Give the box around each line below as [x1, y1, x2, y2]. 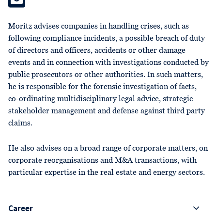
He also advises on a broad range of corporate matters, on [8, 144, 208, 153]
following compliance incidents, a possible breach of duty [8, 34, 205, 43]
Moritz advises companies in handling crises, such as [8, 22, 189, 31]
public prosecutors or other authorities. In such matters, [8, 71, 203, 79]
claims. [8, 119, 34, 127]
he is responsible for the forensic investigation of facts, [8, 83, 197, 91]
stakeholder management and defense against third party [8, 107, 205, 115]
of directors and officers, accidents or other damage [8, 46, 186, 55]
